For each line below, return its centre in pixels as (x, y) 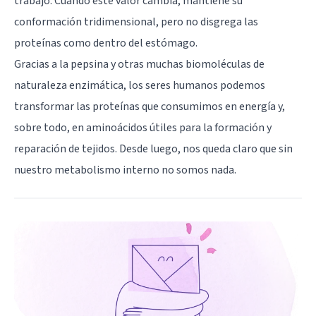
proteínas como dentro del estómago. (106, 43)
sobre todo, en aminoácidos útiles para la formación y (143, 128)
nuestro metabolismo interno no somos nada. (125, 170)
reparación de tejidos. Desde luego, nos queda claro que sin (153, 149)
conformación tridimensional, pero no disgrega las (136, 22)
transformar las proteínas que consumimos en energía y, (150, 107)
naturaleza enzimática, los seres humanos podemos (140, 86)
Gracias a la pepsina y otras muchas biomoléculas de (139, 65)
